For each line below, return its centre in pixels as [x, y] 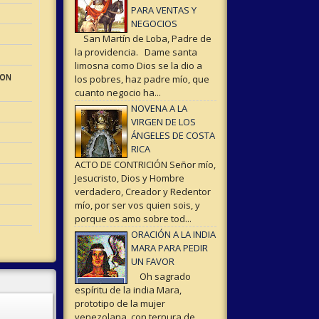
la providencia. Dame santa [136, 52]
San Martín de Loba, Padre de [143, 39]
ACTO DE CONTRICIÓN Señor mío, [145, 164]
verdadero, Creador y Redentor [142, 191]
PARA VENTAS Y [163, 10]
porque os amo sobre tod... [133, 218]
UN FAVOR [152, 261]
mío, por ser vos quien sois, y [137, 205]
